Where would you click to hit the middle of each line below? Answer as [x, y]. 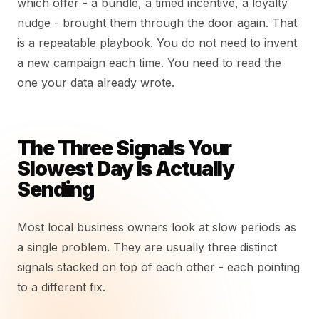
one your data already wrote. [96, 83]
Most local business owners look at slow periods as [157, 227]
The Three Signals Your [125, 148]
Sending [56, 189]
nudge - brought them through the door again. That [157, 23]
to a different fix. [61, 287]
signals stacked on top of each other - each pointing [158, 267]
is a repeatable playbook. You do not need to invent [157, 43]
